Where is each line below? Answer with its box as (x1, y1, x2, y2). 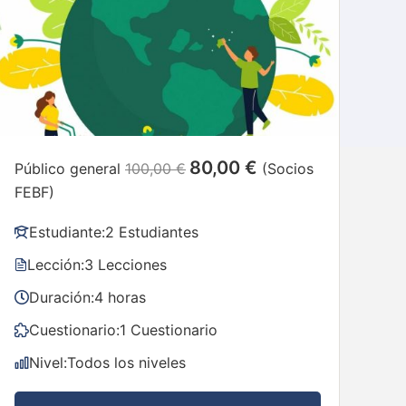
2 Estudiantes (105, 222, 198, 241)
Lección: (27, 255, 84, 274)
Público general (14, 159, 121, 178)
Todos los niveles (67, 353, 186, 372)
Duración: (29, 287, 94, 306)
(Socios (262, 159, 314, 178)
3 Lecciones (84, 255, 167, 274)
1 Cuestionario (120, 320, 217, 339)
